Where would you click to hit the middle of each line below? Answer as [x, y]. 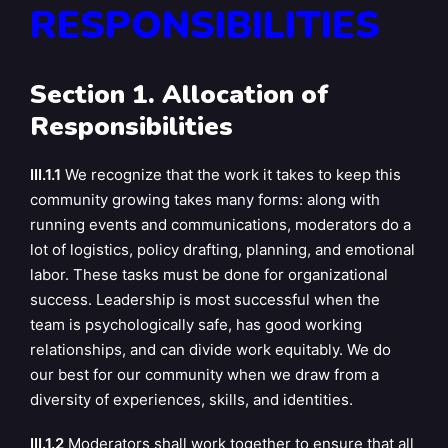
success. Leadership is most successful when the [205, 299]
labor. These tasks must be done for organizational [209, 274]
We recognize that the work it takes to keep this [233, 174]
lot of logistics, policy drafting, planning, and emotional [222, 249]
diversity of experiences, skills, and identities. [191, 399]
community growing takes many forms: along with [205, 199]
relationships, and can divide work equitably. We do [210, 349]
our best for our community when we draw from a [204, 374]
